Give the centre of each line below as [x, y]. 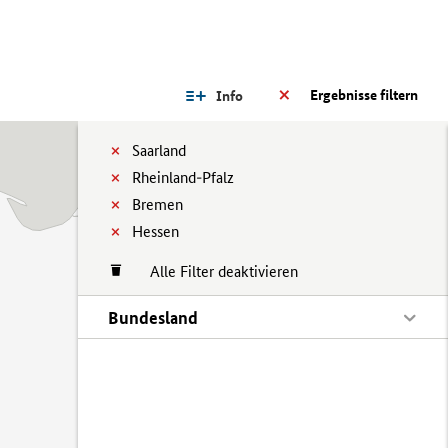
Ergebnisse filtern [364, 95]
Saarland [159, 150]
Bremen [157, 204]
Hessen [155, 231]
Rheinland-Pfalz [183, 177]
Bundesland [153, 317]
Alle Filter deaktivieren [214, 271]
